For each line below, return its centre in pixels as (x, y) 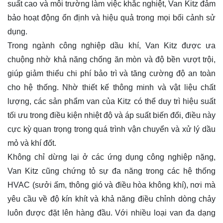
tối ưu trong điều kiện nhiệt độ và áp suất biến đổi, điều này (111, 115)
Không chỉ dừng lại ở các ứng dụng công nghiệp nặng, (111, 157)
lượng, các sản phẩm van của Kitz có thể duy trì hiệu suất (111, 101)
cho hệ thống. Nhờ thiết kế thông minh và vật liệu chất (111, 87)
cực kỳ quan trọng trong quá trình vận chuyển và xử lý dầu (111, 129)
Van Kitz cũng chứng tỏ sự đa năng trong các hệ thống (111, 171)
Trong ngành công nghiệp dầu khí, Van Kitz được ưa (111, 45)
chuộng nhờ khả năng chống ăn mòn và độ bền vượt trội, (111, 59)
